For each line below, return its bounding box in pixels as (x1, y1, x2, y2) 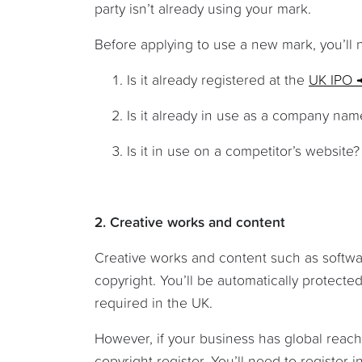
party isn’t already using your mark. (95, 2, 311, 17)
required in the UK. (95, 296, 213, 311)
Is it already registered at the (127, 73, 309, 88)
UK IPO (309, 73, 352, 88)
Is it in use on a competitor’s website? (127, 144, 360, 159)
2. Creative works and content (95, 215, 285, 230)
